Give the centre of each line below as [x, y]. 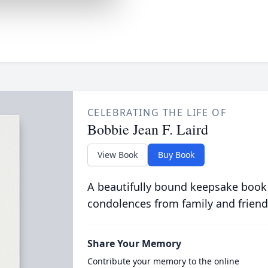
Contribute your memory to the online [163, 261]
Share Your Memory [134, 243]
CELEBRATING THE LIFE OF [157, 112]
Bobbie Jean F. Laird [147, 129]
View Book [117, 155]
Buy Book [176, 155]
